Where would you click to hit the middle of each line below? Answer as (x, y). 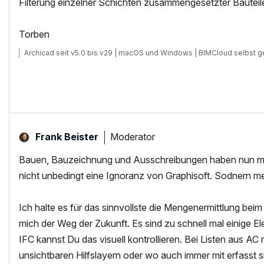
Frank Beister (67, 137)
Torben (34, 34)
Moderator (133, 136)
